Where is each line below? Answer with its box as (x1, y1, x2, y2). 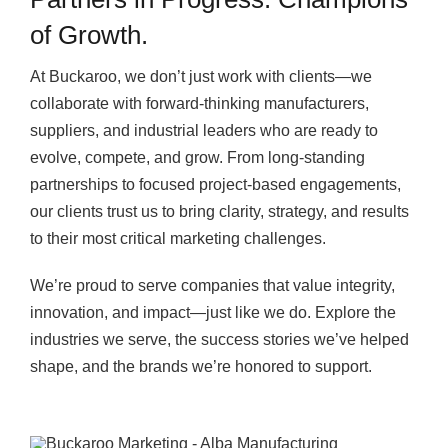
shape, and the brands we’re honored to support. (29, 358, 372, 376)
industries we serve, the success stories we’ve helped (29, 331, 409, 349)
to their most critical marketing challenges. (29, 230, 326, 248)
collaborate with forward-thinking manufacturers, (29, 95, 369, 113)
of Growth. (29, 20, 148, 50)
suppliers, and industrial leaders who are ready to (29, 122, 378, 140)
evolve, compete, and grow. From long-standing (29, 149, 365, 167)
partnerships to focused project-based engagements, (29, 176, 401, 194)
